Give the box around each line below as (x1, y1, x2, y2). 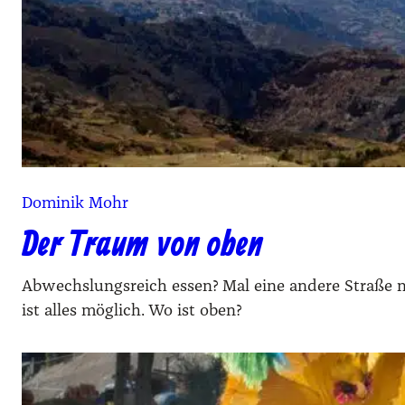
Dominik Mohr (22, 194, 128, 212)
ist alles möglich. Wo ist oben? (22, 303, 241, 320)
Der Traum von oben (22, 222, 263, 268)
